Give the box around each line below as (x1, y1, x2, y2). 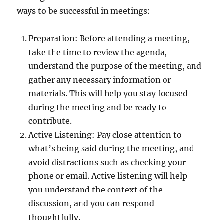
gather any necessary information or (28, 75, 171, 84)
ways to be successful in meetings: (17, 6, 151, 16)
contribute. (28, 116, 72, 126)
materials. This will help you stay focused (28, 88, 188, 98)
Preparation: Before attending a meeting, (28, 33, 190, 43)
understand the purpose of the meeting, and (28, 61, 202, 71)
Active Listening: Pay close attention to (28, 130, 182, 139)
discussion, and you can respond (28, 198, 155, 208)
